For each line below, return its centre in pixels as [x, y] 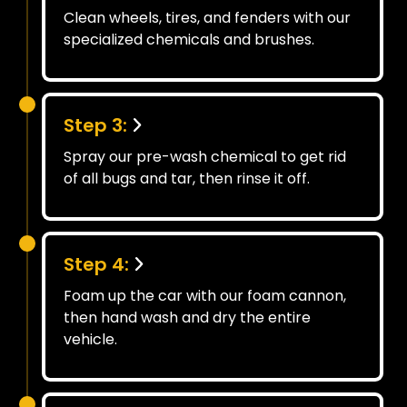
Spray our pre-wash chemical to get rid [205, 156]
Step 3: [95, 125]
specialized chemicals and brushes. [189, 39]
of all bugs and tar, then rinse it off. [187, 178]
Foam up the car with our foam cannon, [205, 295]
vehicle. [90, 339]
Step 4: [96, 264]
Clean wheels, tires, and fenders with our [207, 17]
